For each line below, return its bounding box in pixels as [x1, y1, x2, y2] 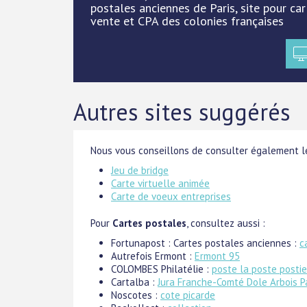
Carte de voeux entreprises [111, 189, 231, 203]
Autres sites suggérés [73, 96, 291, 127]
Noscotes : [111, 288, 160, 302]
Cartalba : [111, 275, 158, 288]
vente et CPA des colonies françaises [90, 13, 284, 29]
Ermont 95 [195, 249, 240, 262]
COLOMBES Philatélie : [111, 262, 212, 275]
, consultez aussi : [186, 216, 265, 230]
